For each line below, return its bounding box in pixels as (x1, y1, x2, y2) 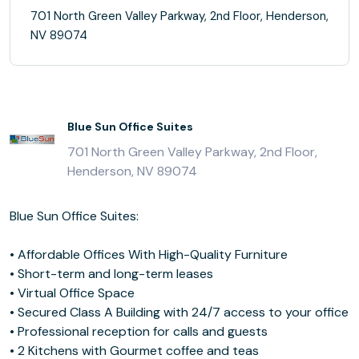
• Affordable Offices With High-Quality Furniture (10, 246, 288, 263)
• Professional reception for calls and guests (10, 323, 268, 340)
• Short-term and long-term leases (10, 265, 213, 282)
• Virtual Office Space (10, 284, 135, 301)
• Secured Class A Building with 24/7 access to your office (10, 304, 349, 321)
